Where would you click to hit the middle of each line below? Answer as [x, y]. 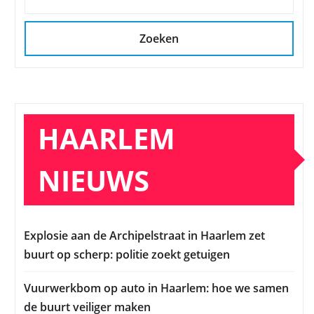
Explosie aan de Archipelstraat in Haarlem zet [144, 236]
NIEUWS [94, 181]
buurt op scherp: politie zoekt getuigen [127, 255]
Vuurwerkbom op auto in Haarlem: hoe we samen [156, 288]
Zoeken [159, 39]
